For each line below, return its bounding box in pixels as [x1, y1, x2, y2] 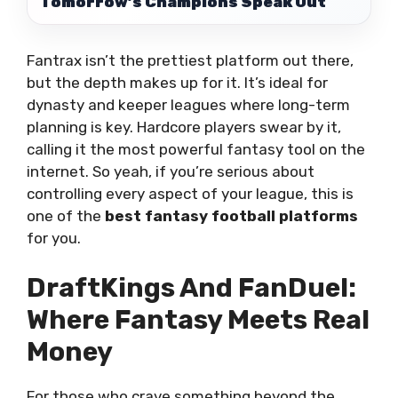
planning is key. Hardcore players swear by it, [27, 117, 341, 136]
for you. [27, 228, 81, 247]
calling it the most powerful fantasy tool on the [27, 139, 365, 158]
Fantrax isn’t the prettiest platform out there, [27, 51, 354, 69]
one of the [27, 206, 105, 225]
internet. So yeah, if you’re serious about [27, 162, 314, 180]
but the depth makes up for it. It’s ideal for [27, 73, 328, 92]
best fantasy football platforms [105, 206, 358, 225]
